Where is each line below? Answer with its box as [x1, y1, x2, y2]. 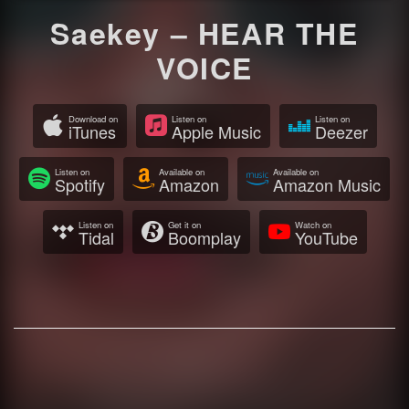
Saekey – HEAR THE [50, 12, 359, 55]
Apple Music [171, 120, 261, 144]
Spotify [55, 173, 105, 197]
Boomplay [167, 225, 241, 250]
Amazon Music [273, 173, 381, 197]
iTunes [68, 120, 116, 144]
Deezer [314, 120, 368, 144]
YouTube [294, 225, 358, 250]
